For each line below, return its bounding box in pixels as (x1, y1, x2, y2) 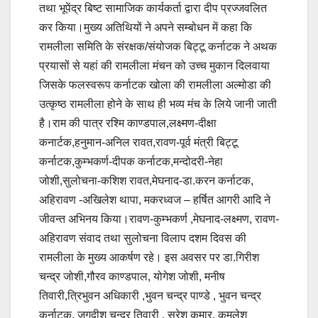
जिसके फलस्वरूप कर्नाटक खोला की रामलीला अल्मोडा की (39, 78, 271, 91)
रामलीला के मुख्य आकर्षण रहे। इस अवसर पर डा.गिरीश (39, 251, 259, 263)
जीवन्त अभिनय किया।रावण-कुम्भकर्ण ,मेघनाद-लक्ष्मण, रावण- (39, 212, 279, 225)
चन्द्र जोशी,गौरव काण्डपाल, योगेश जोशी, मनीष (39, 270, 225, 283)
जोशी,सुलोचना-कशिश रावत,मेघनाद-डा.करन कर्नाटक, (39, 174, 253, 187)
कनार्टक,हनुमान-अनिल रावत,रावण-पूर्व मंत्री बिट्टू (39, 136, 238, 148)
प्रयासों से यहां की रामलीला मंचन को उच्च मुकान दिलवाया (39, 59, 270, 72)
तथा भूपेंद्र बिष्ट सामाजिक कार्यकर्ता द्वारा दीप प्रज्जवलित (39, 1, 267, 14)
